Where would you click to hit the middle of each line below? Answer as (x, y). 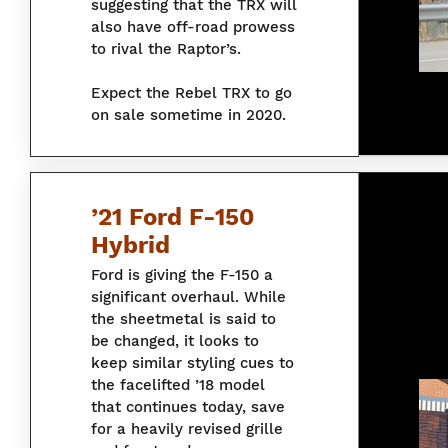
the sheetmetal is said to (183, 319)
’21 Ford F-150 (172, 217)
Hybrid (130, 245)
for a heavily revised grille (187, 429)
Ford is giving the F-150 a (182, 275)
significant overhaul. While (188, 297)
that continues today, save (188, 407)
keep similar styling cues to (192, 363)
